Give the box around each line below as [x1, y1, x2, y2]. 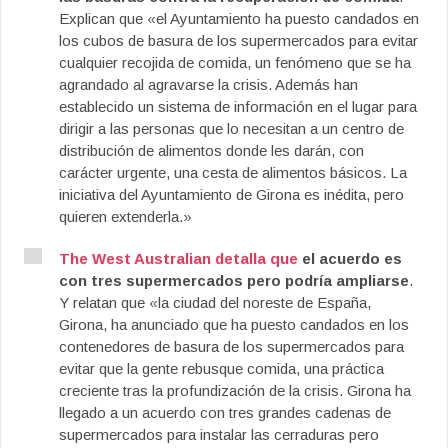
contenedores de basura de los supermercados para [59, 338, 404, 355]
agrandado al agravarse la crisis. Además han [59, 76, 358, 93]
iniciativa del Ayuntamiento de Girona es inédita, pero [59, 186, 404, 203]
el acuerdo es [298, 250, 402, 267]
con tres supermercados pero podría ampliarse [59, 272, 409, 289]
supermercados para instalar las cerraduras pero [59, 426, 379, 443]
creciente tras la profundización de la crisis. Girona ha [59, 382, 411, 399]
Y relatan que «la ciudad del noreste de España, [59, 294, 371, 311]
